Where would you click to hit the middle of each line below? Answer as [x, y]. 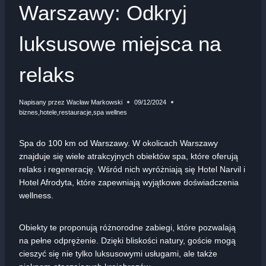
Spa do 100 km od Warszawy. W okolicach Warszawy [118, 143]
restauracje [75, 112]
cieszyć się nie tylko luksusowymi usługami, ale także [118, 253]
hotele [48, 112]
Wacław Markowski [95, 102]
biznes [28, 112]
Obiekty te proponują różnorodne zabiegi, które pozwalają [127, 227]
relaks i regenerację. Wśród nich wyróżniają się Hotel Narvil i [132, 169]
